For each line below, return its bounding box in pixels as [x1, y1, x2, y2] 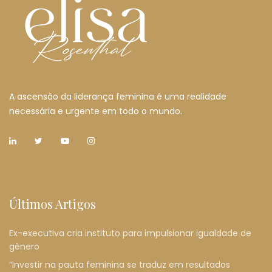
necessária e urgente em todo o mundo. [9, 105, 182, 117]
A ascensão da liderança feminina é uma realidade [9, 90, 226, 103]
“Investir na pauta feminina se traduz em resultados [9, 259, 230, 271]
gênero [9, 240, 39, 253]
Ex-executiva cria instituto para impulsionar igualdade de [9, 227, 251, 239]
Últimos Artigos [9, 195, 96, 212]
